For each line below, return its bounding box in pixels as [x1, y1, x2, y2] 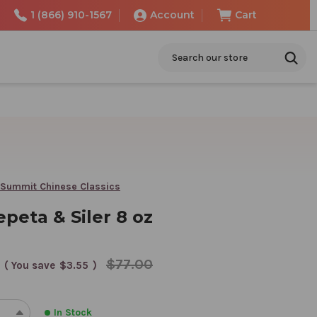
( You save [4, 258, 55, 272]
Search [158, 45, 190, 57]
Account [149, 8, 195, 21]
